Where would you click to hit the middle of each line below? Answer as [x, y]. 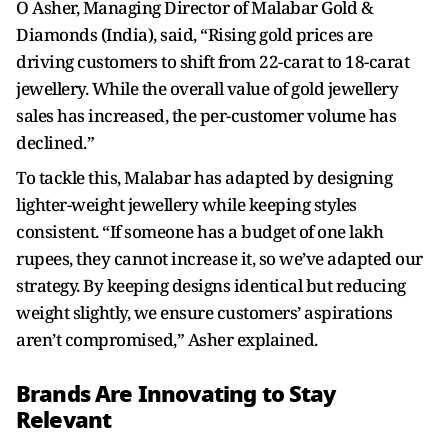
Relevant [64, 420]
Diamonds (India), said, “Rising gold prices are [194, 34]
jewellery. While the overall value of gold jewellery [207, 88]
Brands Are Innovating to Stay [176, 394]
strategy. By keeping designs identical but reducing [211, 285]
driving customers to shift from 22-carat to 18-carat [212, 61]
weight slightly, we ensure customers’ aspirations [204, 312]
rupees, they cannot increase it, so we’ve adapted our [219, 258]
